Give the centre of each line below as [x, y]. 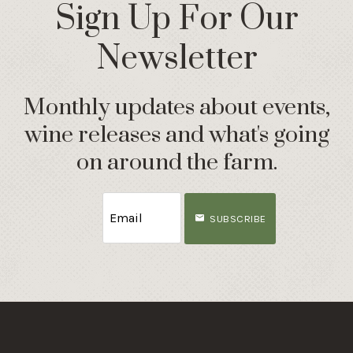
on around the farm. [176, 162]
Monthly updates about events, [176, 107]
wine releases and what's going [176, 135]
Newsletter [176, 59]
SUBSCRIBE [238, 219]
